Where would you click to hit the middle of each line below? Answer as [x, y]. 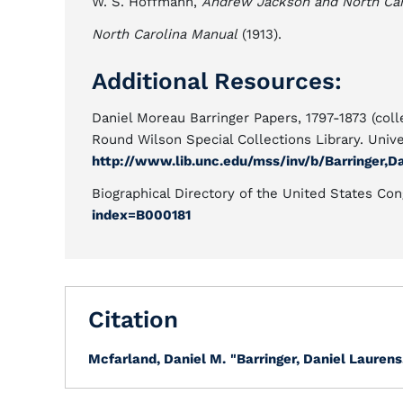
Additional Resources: [217, 81]
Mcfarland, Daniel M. [157, 359]
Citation [133, 319]
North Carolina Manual [165, 34]
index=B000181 [141, 215]
